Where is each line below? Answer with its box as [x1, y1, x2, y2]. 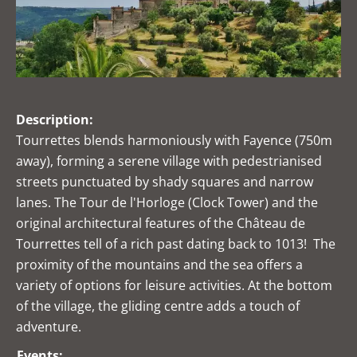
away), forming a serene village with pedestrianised [16, 152, 322, 171]
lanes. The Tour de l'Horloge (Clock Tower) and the [16, 194, 318, 212]
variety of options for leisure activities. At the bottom [16, 277, 332, 295]
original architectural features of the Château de [16, 214, 305, 233]
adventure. [16, 318, 81, 336]
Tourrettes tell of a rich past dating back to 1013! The [16, 235, 335, 253]
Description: [16, 111, 93, 129]
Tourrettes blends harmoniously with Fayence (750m [16, 131, 332, 150]
